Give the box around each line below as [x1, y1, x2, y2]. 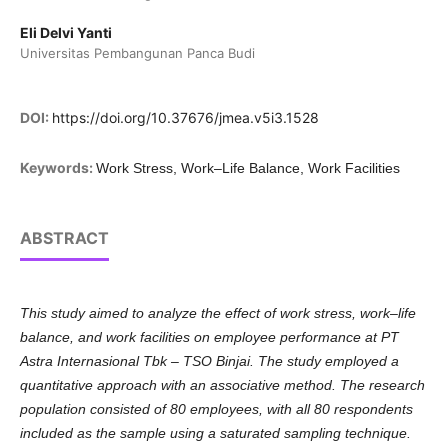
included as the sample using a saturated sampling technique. [19, 425, 411, 442]
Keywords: [19, 159, 96, 177]
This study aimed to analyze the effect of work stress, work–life [19, 305, 416, 322]
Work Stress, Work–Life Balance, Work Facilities [95, 160, 400, 177]
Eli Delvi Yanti [19, 24, 112, 42]
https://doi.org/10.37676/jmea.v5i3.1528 [51, 109, 319, 127]
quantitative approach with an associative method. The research [19, 377, 425, 394]
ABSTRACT [19, 228, 109, 249]
